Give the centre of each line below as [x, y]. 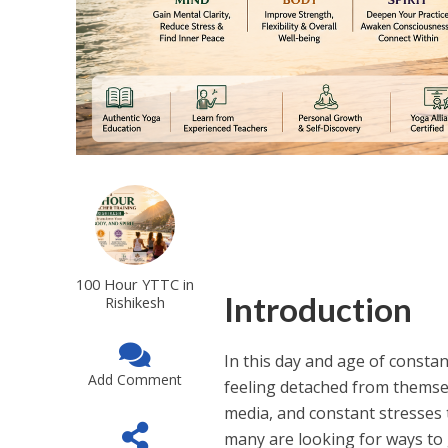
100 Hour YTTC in [134, 283]
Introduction [318, 308]
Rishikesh [134, 301]
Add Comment [134, 379]
